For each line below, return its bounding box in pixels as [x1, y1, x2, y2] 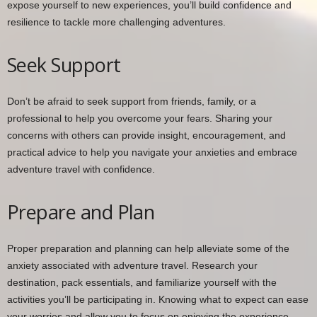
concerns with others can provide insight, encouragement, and [7, 129, 286, 141]
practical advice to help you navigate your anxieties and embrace [7, 146, 297, 158]
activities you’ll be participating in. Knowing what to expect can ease [7, 293, 309, 305]
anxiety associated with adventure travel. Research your [7, 259, 258, 271]
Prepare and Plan [7, 198, 155, 225]
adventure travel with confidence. [7, 163, 155, 175]
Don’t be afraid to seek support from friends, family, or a [7, 95, 256, 107]
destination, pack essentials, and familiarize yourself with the [7, 276, 277, 288]
